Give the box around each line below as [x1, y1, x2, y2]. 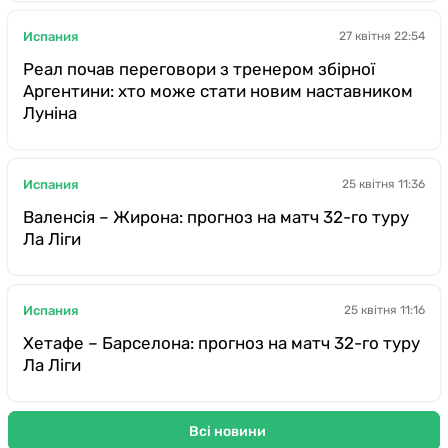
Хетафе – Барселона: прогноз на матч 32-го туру [23, 333, 420, 353]
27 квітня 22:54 [339, 29, 425, 43]
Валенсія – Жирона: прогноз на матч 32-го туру [23, 207, 409, 227]
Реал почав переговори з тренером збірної [23, 59, 375, 79]
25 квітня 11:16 [344, 303, 425, 317]
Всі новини [189, 422, 266, 440]
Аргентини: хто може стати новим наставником [23, 81, 413, 101]
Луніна [23, 103, 77, 123]
